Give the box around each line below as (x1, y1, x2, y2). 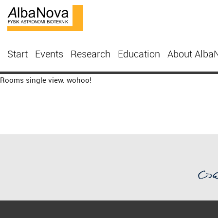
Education (118, 47, 160, 60)
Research (71, 47, 110, 60)
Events (35, 47, 63, 60)
